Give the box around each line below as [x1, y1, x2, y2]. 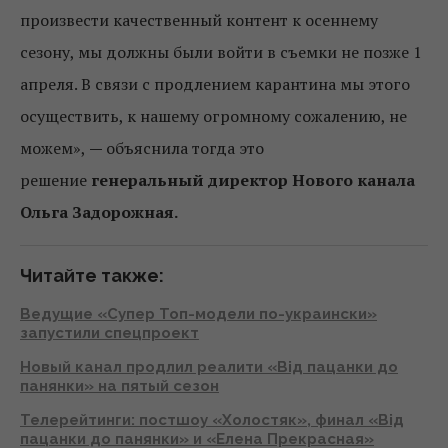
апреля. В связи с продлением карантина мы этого [20, 73, 410, 96]
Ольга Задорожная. [20, 201, 178, 224]
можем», [20, 137, 89, 160]
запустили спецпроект [20, 324, 199, 343]
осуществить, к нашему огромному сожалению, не [20, 105, 407, 128]
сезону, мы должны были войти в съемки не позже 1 [20, 41, 422, 64]
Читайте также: [20, 265, 164, 287]
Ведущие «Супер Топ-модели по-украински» [20, 305, 377, 324]
